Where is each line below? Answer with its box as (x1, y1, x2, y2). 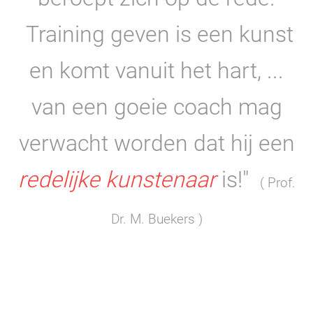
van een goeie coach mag (31, 94, 282, 121)
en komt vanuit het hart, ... (29, 57, 284, 85)
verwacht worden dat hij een (18, 130, 295, 157)
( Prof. (259, 175, 296, 191)
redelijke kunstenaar (17, 166, 216, 194)
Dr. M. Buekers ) (110, 212, 203, 228)
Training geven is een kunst (20, 21, 293, 48)
